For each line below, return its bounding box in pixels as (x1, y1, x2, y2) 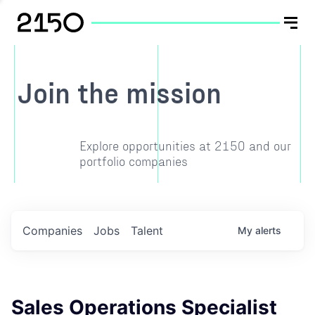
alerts (255, 224, 281, 236)
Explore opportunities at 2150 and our (79, 138, 291, 153)
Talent (131, 224, 163, 238)
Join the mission (18, 75, 221, 109)
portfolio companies (79, 153, 188, 169)
